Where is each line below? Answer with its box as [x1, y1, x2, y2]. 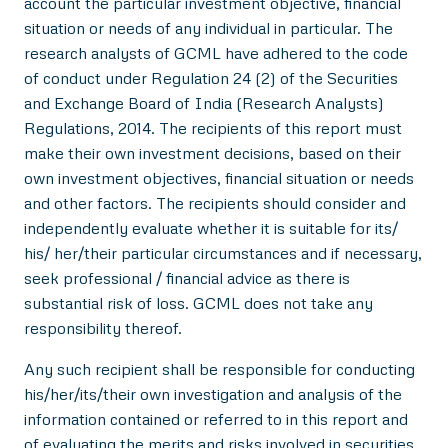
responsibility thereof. [24, 317, 182, 338]
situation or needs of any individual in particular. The [24, 17, 393, 38]
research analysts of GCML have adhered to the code [24, 42, 408, 63]
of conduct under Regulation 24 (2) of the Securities [24, 67, 398, 88]
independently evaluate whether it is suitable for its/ [24, 217, 398, 238]
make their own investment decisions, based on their [24, 142, 401, 163]
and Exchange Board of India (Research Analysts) [24, 92, 384, 113]
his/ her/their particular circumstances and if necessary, [24, 242, 422, 263]
